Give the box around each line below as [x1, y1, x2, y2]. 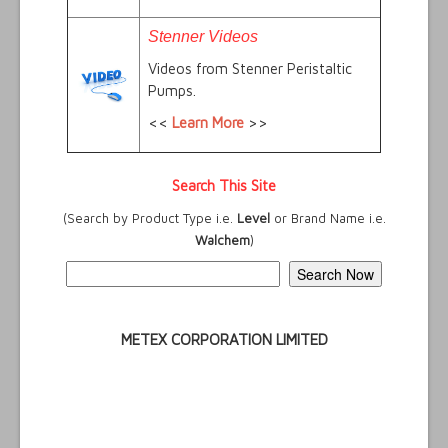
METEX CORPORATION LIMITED [120, 331, 328, 349]
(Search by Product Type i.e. [62, 210, 237, 227]
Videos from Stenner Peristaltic [148, 60, 352, 78]
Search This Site [172, 177, 276, 195]
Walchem [194, 232, 250, 249]
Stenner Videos [148, 28, 258, 46]
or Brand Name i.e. [269, 210, 386, 227]
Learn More [172, 114, 244, 132]
